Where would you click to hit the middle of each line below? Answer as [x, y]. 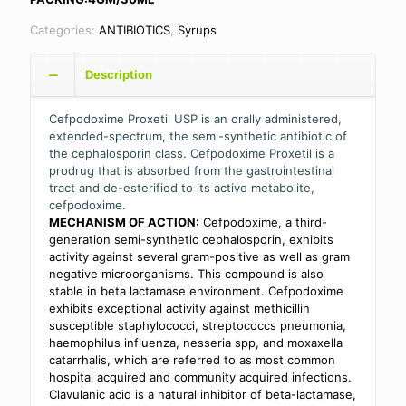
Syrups [197, 29]
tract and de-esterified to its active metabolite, [182, 187]
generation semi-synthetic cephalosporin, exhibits [191, 239]
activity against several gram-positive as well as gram [199, 256]
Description [119, 74]
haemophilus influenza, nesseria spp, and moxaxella [196, 342]
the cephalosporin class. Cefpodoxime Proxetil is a [192, 153]
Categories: [64, 29]
